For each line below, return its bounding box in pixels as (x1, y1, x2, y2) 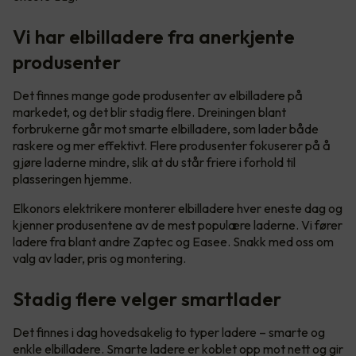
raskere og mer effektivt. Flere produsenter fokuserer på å (13, 137, 331, 154)
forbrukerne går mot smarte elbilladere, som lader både (13, 121, 319, 137)
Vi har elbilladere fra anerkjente (13, 25, 295, 49)
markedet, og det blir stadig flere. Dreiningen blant (13, 104, 286, 121)
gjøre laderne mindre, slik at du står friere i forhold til (13, 154, 296, 171)
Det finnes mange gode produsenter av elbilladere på (13, 87, 303, 104)
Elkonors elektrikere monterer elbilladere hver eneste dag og (13, 200, 342, 217)
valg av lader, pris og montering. (13, 250, 191, 267)
